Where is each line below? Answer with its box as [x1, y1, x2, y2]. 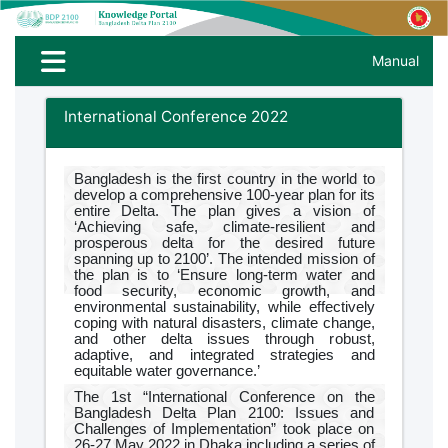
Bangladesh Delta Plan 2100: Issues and [73, 404, 375, 421]
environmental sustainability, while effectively [73, 298, 375, 315]
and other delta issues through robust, [73, 330, 375, 347]
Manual [372, 52, 419, 70]
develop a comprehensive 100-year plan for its [73, 186, 375, 203]
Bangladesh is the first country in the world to [73, 170, 375, 187]
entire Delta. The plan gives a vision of [73, 202, 375, 219]
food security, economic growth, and [73, 282, 375, 299]
